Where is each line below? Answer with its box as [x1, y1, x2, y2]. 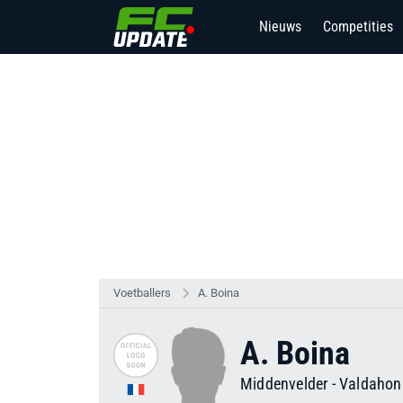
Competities [323, 18, 393, 35]
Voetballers [113, 286, 171, 300]
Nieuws [259, 18, 301, 35]
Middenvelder [240, 374, 332, 393]
